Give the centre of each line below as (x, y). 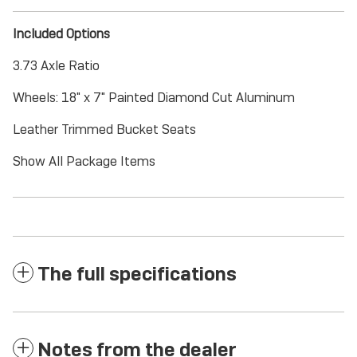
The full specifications (137, 274)
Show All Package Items (84, 161)
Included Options (61, 34)
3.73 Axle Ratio (56, 66)
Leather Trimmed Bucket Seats (104, 129)
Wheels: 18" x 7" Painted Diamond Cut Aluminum (154, 98)
